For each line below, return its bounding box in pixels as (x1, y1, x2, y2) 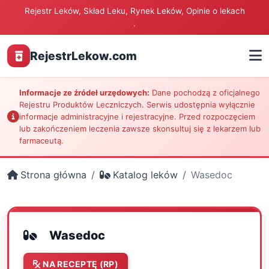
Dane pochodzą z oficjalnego (150, 88, 260, 97)
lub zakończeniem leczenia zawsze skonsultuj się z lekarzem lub (19, 124, 261, 133)
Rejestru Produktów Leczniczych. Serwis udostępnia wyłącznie (19, 100, 255, 109)
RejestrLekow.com (30, 49, 137, 63)
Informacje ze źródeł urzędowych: (19, 88, 150, 97)
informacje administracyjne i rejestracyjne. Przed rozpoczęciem (19, 112, 255, 121)
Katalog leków (113, 169, 178, 181)
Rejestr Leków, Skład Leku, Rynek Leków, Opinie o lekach (24, 6, 245, 16)
